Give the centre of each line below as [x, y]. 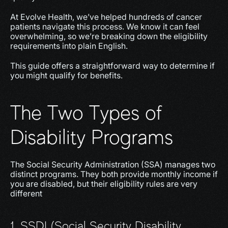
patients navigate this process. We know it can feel [105, 26]
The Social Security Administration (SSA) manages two [113, 164]
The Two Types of [86, 113]
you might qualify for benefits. [66, 75]
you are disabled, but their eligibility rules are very [104, 184]
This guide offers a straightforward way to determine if [112, 66]
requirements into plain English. [69, 46]
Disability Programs [92, 137]
